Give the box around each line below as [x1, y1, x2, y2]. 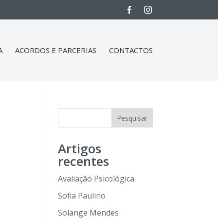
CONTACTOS [109, 45, 153, 55]
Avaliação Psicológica [58, 173, 135, 184]
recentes [58, 152, 109, 170]
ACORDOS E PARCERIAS [15, 45, 96, 55]
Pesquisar [116, 113, 147, 123]
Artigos [58, 140, 102, 157]
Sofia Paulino [58, 190, 106, 201]
